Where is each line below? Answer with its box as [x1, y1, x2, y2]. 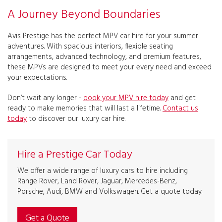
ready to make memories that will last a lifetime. [7, 103, 163, 115]
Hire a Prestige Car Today [17, 146, 132, 164]
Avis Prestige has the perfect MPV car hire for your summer [7, 30, 198, 43]
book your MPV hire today [83, 92, 168, 105]
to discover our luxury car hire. [27, 113, 125, 125]
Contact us [163, 103, 198, 115]
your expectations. [7, 72, 67, 84]
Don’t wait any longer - [7, 92, 83, 105]
